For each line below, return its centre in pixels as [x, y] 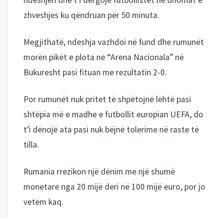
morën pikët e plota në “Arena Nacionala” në [104, 57]
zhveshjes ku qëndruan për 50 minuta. [91, 15]
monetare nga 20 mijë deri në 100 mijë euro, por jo [114, 187]
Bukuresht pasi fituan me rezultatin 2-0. [95, 72]
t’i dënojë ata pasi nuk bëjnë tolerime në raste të [111, 130]
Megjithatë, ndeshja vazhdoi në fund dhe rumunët [114, 42]
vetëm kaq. [44, 202]
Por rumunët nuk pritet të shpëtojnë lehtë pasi [107, 99]
